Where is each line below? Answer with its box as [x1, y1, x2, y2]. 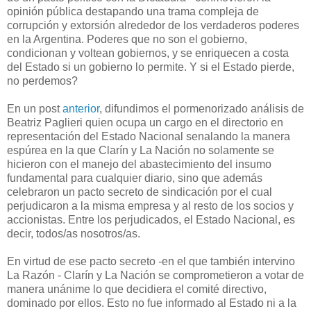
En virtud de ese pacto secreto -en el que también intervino [7, 255, 295, 267]
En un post [7, 102, 62, 115]
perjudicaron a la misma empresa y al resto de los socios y [7, 199, 294, 212]
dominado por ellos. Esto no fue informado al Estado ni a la [7, 296, 296, 309]
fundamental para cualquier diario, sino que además [7, 171, 262, 184]
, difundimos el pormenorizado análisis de [99, 102, 304, 115]
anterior [62, 102, 99, 115]
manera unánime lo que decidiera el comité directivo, [7, 283, 267, 295]
